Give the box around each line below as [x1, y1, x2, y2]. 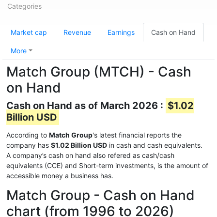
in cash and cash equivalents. [107, 141, 202, 149]
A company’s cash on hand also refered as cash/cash [6, 151, 174, 159]
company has [6, 141, 51, 149]
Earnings [108, 28, 135, 36]
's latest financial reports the [93, 131, 182, 139]
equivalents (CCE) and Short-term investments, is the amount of [6, 161, 208, 170]
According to [6, 131, 49, 139]
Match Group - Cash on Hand [6, 187, 195, 203]
